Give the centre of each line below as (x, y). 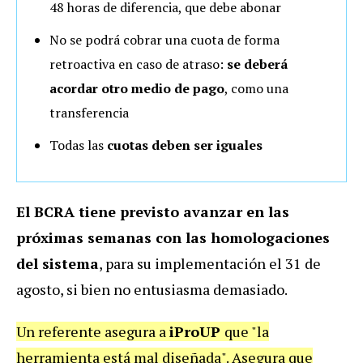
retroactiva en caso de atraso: (137, 64)
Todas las (78, 145)
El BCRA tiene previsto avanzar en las (153, 212)
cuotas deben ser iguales (185, 145)
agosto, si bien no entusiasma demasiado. (152, 290)
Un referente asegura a (93, 332)
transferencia (89, 113)
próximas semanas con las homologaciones (173, 238)
